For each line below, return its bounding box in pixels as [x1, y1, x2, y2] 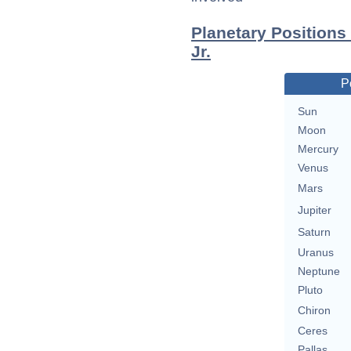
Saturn [297, 226, 331, 239]
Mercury [297, 143, 338, 156]
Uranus [297, 246, 334, 259]
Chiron [297, 304, 331, 317]
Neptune [297, 265, 340, 278]
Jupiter [297, 204, 331, 217]
